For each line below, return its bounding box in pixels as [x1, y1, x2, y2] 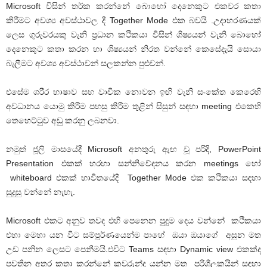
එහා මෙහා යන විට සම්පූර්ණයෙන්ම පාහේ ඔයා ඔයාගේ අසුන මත [6, 229, 261, 240]
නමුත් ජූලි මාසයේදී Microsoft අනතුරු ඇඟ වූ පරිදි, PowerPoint [6, 144, 261, 154]
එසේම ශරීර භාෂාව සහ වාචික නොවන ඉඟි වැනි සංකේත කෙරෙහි [6, 86, 261, 97]
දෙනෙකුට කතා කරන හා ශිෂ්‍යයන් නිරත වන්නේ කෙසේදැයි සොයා [6, 44, 261, 54]
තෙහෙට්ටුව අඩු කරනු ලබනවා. [6, 115, 119, 125]
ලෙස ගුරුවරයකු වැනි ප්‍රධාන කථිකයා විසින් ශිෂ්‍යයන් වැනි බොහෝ [6, 29, 261, 39]
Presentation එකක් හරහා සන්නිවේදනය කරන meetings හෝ [6, 158, 261, 168]
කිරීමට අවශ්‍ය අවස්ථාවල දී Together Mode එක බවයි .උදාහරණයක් [6, 15, 261, 25]
